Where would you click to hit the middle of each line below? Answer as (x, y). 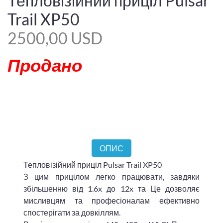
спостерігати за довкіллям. (72, 213)
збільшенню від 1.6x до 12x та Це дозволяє (111, 189)
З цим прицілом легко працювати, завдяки (111, 177)
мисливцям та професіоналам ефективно (111, 201)
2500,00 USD (55, 38)
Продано (45, 64)
